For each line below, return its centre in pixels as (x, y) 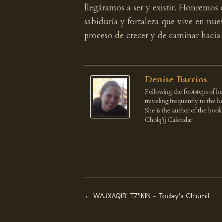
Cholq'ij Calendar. (169, 120)
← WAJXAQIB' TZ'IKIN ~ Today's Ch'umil (147, 196)
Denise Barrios (176, 80)
